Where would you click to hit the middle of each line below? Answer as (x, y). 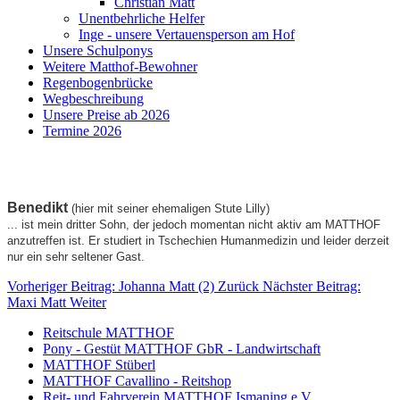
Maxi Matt (38, 302)
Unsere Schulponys (98, 50)
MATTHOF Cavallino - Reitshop (137, 380)
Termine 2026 (82, 130)
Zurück (238, 286)
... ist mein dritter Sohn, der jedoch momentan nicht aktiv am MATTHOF (194, 224)
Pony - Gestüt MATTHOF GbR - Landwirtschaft (182, 348)
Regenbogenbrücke (98, 82)
